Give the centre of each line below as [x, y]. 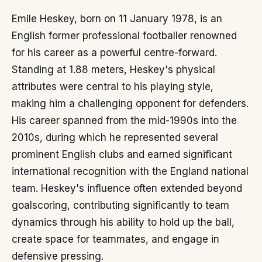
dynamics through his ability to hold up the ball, [123, 222]
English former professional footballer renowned [124, 36]
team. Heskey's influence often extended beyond [127, 188]
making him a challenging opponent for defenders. [130, 104]
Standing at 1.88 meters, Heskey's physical [113, 70]
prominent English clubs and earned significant [122, 154]
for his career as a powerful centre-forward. [114, 53]
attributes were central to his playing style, [113, 87]
